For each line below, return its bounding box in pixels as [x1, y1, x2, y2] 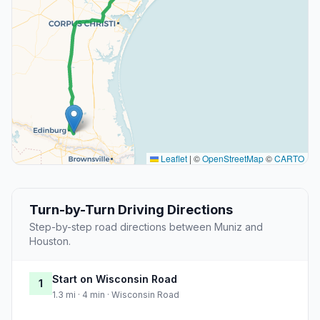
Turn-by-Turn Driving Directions [29, 202, 233, 218]
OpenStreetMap [202, 152, 264, 165]
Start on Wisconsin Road [52, 273, 177, 286]
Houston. [29, 235, 71, 248]
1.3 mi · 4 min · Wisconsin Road [52, 289, 179, 301]
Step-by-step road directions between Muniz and [29, 221, 263, 234]
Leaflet [159, 152, 187, 165]
